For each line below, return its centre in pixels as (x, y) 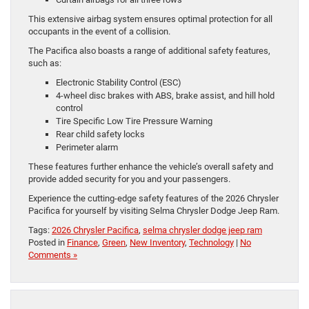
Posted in (48, 243)
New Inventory (157, 243)
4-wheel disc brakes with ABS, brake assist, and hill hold (165, 96)
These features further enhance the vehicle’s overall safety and (151, 167)
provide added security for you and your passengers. (129, 179)
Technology (211, 243)
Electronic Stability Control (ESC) (119, 83)
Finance (82, 243)
